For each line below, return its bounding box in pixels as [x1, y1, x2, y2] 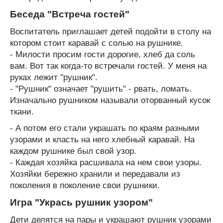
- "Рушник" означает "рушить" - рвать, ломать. [10, 84, 192, 94]
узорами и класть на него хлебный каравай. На [10, 134, 195, 144]
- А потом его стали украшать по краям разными [10, 123, 200, 133]
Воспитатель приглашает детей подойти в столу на [10, 26, 211, 36]
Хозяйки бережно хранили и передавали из [10, 169, 180, 179]
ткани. [10, 107, 34, 116]
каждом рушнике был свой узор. [10, 146, 136, 156]
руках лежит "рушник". [10, 72, 98, 82]
